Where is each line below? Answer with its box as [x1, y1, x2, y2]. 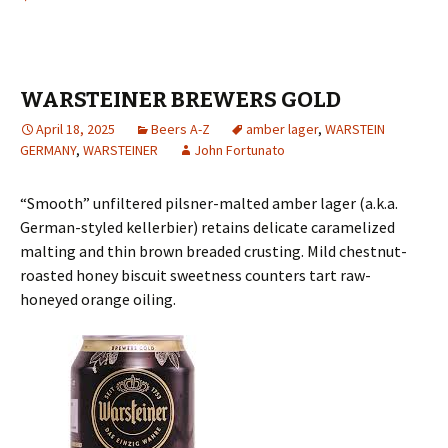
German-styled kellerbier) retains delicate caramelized [20, 217, 395, 237]
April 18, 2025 [36, 120, 115, 138]
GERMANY [20, 141, 76, 159]
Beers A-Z [151, 120, 210, 138]
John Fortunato [194, 141, 285, 159]
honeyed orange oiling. [20, 289, 176, 309]
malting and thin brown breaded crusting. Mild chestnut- [20, 241, 407, 261]
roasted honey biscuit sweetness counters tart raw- [20, 265, 371, 285]
